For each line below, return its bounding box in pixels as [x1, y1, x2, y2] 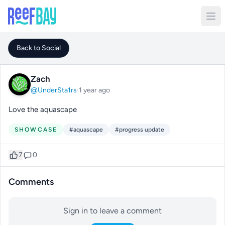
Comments [9, 176, 54, 187]
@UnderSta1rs [31, 86, 77, 94]
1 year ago [79, 86, 110, 94]
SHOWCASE [15, 126, 58, 133]
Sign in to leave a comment [63, 206, 162, 215]
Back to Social [17, 44, 61, 52]
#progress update [115, 126, 165, 133]
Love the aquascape [9, 105, 77, 114]
